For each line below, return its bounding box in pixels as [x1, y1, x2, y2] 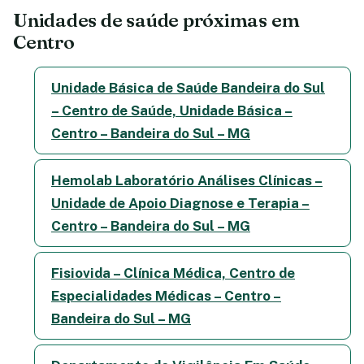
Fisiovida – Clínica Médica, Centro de [51, 264, 295, 281]
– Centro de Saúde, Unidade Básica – [51, 102, 292, 119]
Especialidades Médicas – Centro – [51, 287, 281, 304]
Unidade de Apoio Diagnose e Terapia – [51, 194, 310, 211]
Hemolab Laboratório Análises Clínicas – [51, 171, 323, 188]
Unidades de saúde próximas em [13, 7, 300, 32]
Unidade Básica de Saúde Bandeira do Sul [51, 79, 325, 96]
